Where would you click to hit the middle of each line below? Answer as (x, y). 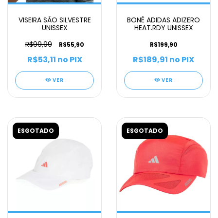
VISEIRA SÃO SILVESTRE (54, 20)
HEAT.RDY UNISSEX (163, 28)
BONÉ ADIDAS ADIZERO (163, 20)
